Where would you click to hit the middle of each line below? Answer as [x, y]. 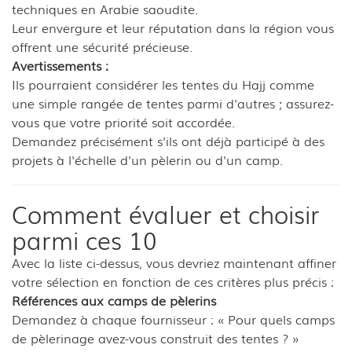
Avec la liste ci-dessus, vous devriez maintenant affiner [174, 262]
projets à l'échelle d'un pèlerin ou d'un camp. [147, 159]
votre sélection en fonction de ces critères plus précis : [173, 281]
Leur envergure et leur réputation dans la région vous [173, 27]
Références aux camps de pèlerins [114, 300]
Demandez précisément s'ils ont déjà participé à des [168, 140]
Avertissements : [60, 65]
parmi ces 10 [84, 239]
